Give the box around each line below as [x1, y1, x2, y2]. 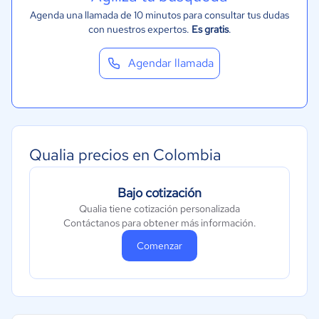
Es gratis [191, 23, 229, 36]
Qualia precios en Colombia [29, 145, 221, 165]
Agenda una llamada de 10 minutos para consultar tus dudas [30, 9, 289, 21]
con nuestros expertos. [88, 23, 192, 36]
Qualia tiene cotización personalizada [79, 202, 240, 215]
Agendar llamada [128, 56, 214, 70]
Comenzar [136, 239, 182, 252]
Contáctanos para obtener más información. [63, 216, 256, 229]
